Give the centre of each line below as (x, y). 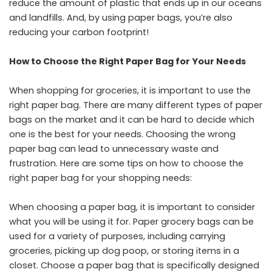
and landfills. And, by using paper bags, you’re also (121, 18)
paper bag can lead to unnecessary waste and (114, 149)
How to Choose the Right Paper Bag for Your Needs (127, 61)
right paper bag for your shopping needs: (100, 178)
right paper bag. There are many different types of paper (136, 105)
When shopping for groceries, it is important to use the (130, 90)
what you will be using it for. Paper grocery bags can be (131, 222)
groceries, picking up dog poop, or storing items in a (124, 251)
